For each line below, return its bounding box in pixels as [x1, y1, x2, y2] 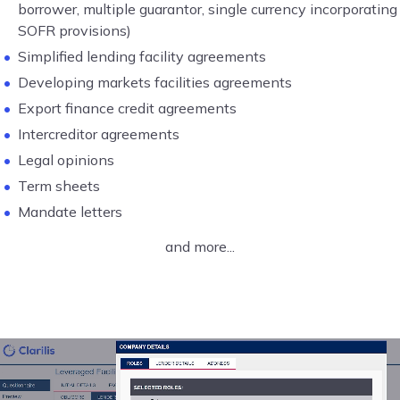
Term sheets [18, 177, 100, 196]
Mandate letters [18, 203, 122, 221]
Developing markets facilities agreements [18, 73, 292, 92]
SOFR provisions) [18, 21, 131, 40]
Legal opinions [18, 151, 118, 170]
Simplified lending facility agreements [18, 47, 266, 66]
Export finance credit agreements [18, 99, 237, 118]
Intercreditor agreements [18, 125, 179, 144]
